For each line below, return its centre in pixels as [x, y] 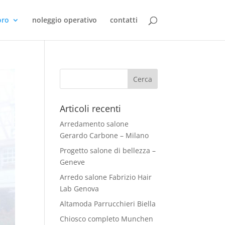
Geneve [73, 162]
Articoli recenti [91, 108]
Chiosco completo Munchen [107, 219]
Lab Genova [80, 189]
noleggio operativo [64, 20]
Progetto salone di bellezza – [108, 150]
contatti [124, 20]
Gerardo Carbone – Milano [104, 135]
